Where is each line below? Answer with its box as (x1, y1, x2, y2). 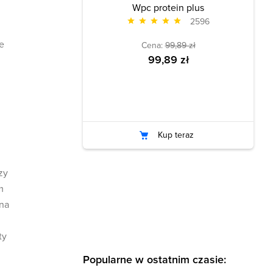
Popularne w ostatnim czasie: (83, 252, 226, 266)
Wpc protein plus (132, 2, 204, 14)
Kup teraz (157, 130, 194, 141)
